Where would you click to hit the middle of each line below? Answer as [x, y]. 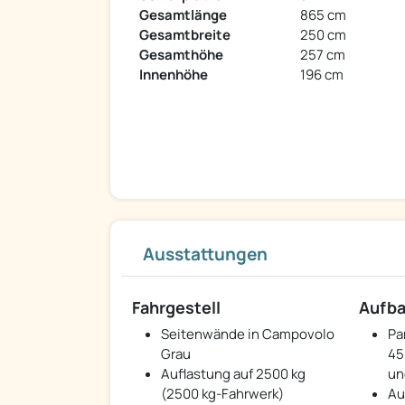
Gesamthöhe [181, 55]
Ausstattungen [205, 254]
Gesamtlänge [183, 15]
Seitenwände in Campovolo [248, 334]
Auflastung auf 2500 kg [233, 374]
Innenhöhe [174, 75]
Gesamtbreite [185, 35]
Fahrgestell [176, 308]
